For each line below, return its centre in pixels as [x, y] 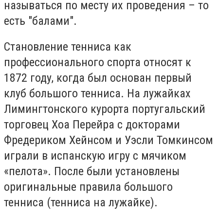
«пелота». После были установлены [92, 172]
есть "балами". [40, 21]
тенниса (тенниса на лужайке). [81, 203]
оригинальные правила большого [88, 187]
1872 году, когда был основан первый [98, 78]
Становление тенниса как [68, 47]
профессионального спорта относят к [98, 63]
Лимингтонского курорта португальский [105, 109]
